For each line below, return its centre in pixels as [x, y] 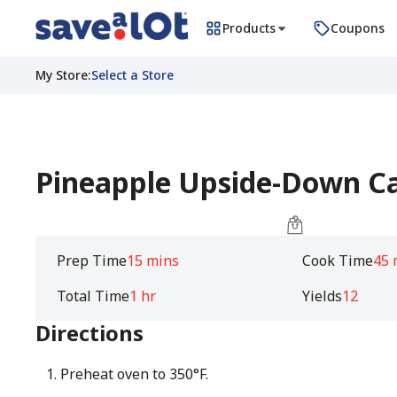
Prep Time [92, 261]
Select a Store [132, 75]
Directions [90, 333]
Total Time [93, 296]
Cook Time [338, 261]
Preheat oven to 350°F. [134, 374]
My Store [62, 75]
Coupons [358, 28]
